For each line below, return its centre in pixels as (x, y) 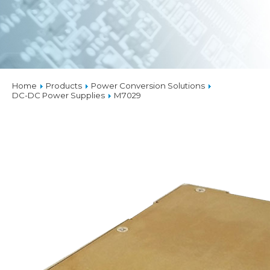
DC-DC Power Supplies (58, 95)
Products (65, 86)
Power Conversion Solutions (148, 86)
